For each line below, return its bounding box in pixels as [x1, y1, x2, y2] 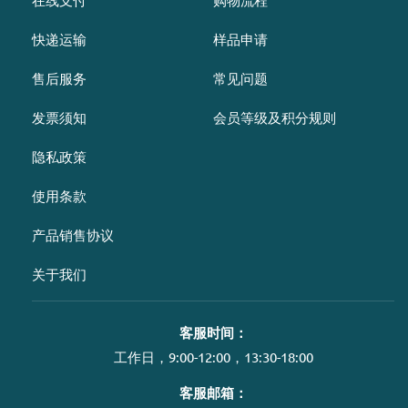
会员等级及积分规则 [213, 107, 336, 126]
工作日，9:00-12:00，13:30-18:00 [113, 347, 313, 365]
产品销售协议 [32, 225, 114, 243]
